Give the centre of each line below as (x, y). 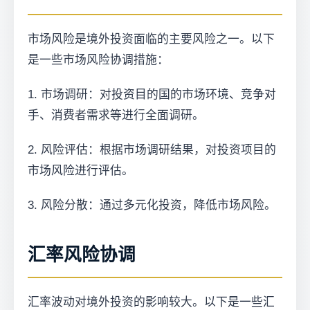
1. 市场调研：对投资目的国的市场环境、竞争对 (152, 94)
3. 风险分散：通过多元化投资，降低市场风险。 (152, 205)
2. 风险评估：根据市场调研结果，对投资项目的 (152, 150)
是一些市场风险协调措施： (98, 60)
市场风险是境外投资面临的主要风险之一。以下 (151, 39)
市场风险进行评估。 (81, 171)
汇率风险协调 (82, 255)
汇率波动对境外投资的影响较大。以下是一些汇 (151, 302)
